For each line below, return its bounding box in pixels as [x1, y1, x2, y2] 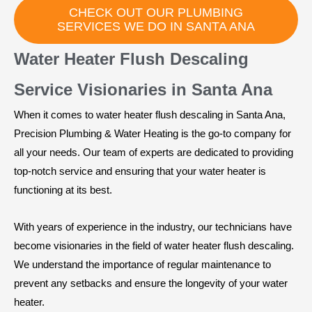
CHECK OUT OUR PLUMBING [69, 6, 243, 20]
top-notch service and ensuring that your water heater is [14, 165, 266, 178]
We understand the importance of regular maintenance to [14, 258, 271, 271]
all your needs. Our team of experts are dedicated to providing [14, 146, 293, 159]
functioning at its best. [14, 184, 112, 196]
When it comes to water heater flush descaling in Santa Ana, [14, 109, 286, 121]
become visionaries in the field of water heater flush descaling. [14, 240, 294, 252]
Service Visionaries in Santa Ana [14, 80, 272, 100]
